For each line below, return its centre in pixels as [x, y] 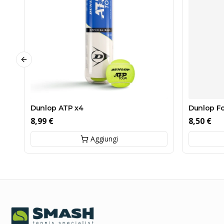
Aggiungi [104, 139]
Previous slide [45, 63]
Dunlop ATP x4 [57, 108]
